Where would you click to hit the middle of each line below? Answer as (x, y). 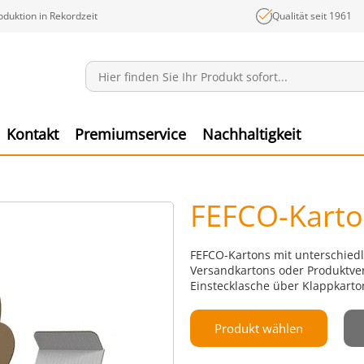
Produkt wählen (259, 328)
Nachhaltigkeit (251, 134)
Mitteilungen (244, 102)
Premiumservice (130, 134)
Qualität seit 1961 (312, 16)
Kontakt (32, 134)
